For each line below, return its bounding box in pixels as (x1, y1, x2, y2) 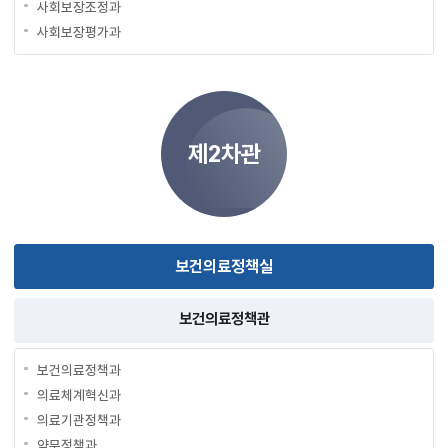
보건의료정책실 (175, 256, 273, 276)
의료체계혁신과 (36, 386, 121, 403)
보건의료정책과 (36, 361, 121, 378)
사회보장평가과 (36, 23, 121, 40)
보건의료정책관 (178, 309, 270, 329)
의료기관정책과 (36, 411, 121, 428)
